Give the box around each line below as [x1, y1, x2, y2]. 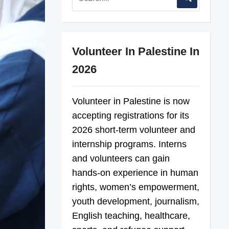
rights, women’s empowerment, [72, 181, 200, 192]
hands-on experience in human [72, 167, 199, 178]
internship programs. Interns [72, 139, 187, 149]
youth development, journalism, [72, 196, 200, 207]
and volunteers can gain [72, 153, 170, 164]
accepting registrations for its [72, 110, 190, 121]
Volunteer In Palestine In [72, 44, 200, 58]
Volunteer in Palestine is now [72, 96, 190, 106]
